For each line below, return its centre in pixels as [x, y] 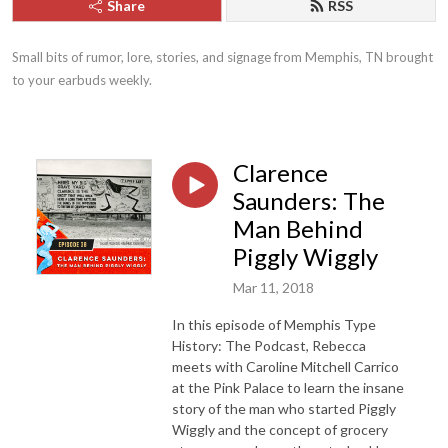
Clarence [280, 172]
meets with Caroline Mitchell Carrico [285, 366]
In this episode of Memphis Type [274, 324]
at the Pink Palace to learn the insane [288, 387]
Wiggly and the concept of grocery [280, 429]
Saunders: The [309, 200]
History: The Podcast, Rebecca [269, 345]
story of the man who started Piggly [284, 408]
